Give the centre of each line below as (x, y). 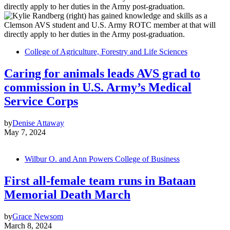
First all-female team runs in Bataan (100, 181)
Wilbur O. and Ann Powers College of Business (102, 159)
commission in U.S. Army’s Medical (98, 88)
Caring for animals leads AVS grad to (102, 74)
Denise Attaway (38, 123)
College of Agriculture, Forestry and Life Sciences (106, 52)
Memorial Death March (67, 195)
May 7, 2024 (25, 132)
